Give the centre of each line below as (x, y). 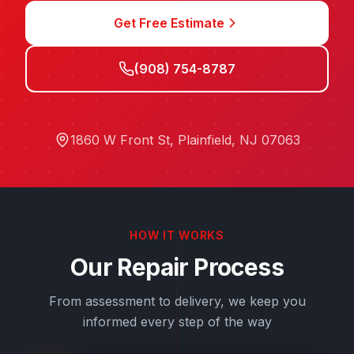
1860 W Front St (120, 140)
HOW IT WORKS (177, 235)
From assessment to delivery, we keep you (177, 301)
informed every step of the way (177, 322)
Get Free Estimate (169, 23)
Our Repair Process (177, 267)
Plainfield (204, 140)
